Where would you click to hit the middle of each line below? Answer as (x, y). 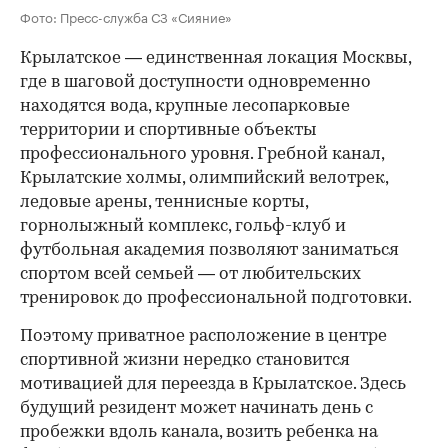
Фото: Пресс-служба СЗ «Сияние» (126, 16)
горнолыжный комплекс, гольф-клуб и (183, 227)
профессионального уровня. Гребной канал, (202, 155)
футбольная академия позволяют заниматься (209, 251)
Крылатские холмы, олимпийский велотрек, (204, 179)
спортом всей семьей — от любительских (190, 275)
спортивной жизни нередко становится (185, 361)
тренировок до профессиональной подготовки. (216, 299)
